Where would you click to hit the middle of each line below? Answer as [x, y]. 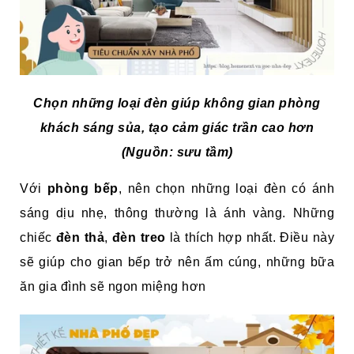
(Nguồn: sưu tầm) [177, 153]
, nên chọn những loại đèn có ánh [226, 189]
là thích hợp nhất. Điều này [250, 238]
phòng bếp [83, 189]
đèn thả [80, 238]
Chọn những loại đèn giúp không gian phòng [177, 104]
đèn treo [137, 238]
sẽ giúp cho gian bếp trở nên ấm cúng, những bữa [177, 262]
